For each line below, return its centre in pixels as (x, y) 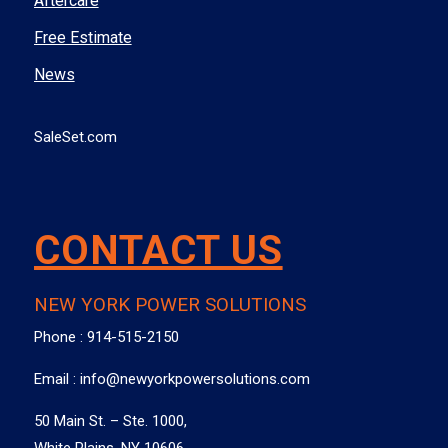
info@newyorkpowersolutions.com (194, 378)
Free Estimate (82, 37)
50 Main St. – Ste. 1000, (110, 420)
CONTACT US (158, 250)
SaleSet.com (75, 136)
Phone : (60, 336)
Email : (56, 378)
